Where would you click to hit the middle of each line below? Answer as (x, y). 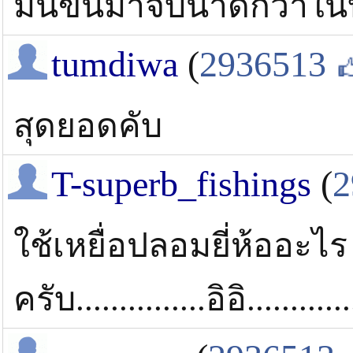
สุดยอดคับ (88, 126)
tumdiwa (115, 65)
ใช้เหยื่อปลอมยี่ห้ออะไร (180, 246)
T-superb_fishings (181, 184)
